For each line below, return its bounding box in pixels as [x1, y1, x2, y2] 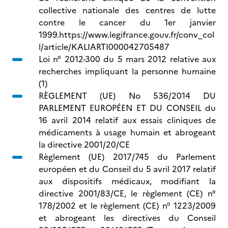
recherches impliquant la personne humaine [39, 65, 216, 77]
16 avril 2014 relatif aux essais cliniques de [39, 114, 216, 126]
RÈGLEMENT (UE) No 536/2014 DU [39, 90, 216, 102]
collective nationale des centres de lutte [39, 4, 216, 16]
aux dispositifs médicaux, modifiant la [39, 175, 216, 187]
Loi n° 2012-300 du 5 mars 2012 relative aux [39, 53, 216, 65]
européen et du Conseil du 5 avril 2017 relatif [39, 163, 216, 175]
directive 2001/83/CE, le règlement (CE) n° [39, 187, 216, 199]
